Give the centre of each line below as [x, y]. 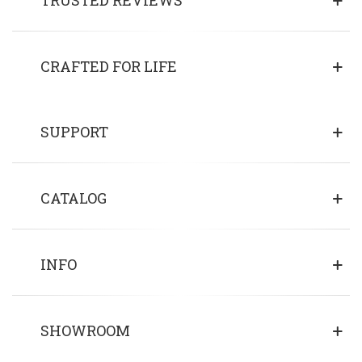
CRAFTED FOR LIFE [109, 66]
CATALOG [74, 198]
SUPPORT [74, 131]
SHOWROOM [85, 330]
